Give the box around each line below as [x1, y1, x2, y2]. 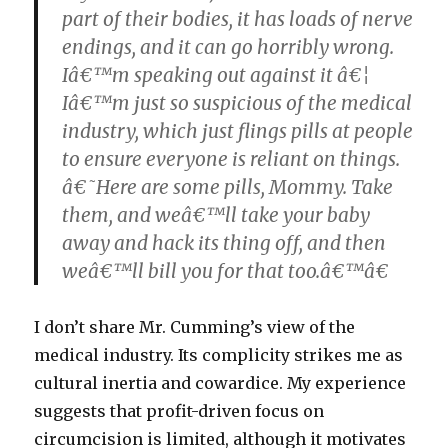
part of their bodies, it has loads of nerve [62, 7, 414, 31]
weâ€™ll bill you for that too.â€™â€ [62, 259, 390, 283]
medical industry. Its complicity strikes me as [34, 345, 404, 365]
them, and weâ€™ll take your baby [62, 203, 371, 227]
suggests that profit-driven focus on [34, 401, 325, 421]
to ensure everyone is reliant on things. [62, 147, 401, 171]
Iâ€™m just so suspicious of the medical [62, 91, 413, 115]
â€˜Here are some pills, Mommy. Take [62, 175, 394, 199]
